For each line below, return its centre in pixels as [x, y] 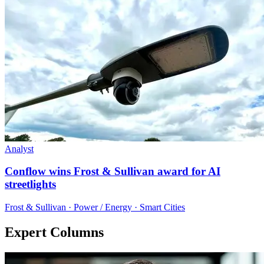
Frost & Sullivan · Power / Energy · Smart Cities [95, 207]
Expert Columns [54, 232]
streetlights [30, 184]
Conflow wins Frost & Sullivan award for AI [113, 171]
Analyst [19, 148]
